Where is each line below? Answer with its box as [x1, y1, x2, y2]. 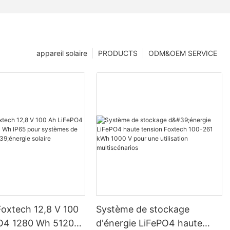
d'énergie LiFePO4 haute [96, 218, 203, 229]
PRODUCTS [98, 49, 138, 58]
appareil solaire [36, 49, 87, 58]
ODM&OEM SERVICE [148, 49, 217, 58]
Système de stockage [96, 204, 190, 215]
